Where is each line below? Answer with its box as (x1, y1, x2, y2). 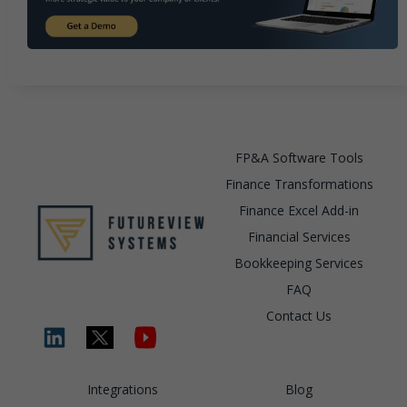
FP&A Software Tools (234, 148, 363, 166)
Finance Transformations (224, 174, 373, 193)
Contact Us (266, 306, 332, 324)
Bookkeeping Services (234, 253, 363, 272)
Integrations (87, 380, 158, 398)
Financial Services (247, 227, 351, 245)
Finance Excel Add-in (239, 201, 359, 219)
